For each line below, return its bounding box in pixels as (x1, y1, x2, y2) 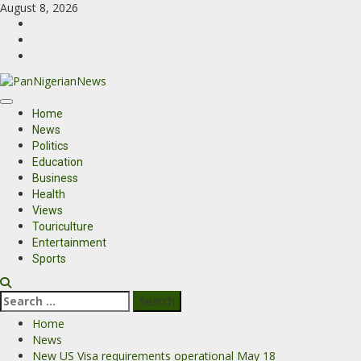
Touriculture (32, 220, 93, 234)
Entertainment (32, 236, 106, 250)
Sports (32, 252, 66, 266)
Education (32, 156, 83, 169)
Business (32, 172, 78, 185)
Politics (32, 139, 68, 153)
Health (32, 188, 65, 201)
